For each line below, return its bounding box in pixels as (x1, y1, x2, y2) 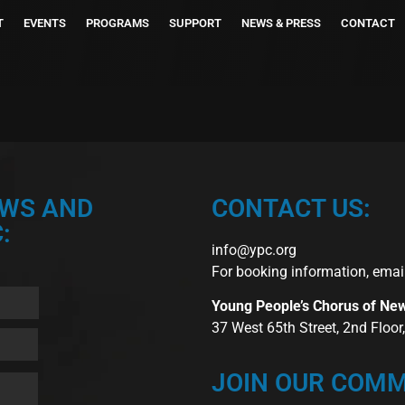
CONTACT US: (212, 193, 371, 223)
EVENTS (24, 16, 66, 30)
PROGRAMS (86, 16, 149, 30)
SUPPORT (169, 16, 221, 30)
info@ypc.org (212, 241, 297, 259)
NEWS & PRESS (241, 16, 321, 30)
